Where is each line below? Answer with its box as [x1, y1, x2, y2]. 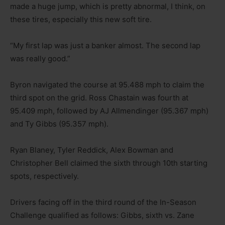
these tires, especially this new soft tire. [10, 14, 152, 24]
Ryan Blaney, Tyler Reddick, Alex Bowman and [10, 145, 173, 155]
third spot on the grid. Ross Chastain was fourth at [10, 92, 188, 102]
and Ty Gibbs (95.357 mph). [10, 119, 108, 129]
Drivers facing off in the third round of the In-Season [10, 197, 196, 207]
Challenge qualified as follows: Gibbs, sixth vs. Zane [10, 210, 194, 220]
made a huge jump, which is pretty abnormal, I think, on [10, 1, 205, 11]
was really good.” [10, 53, 70, 63]
